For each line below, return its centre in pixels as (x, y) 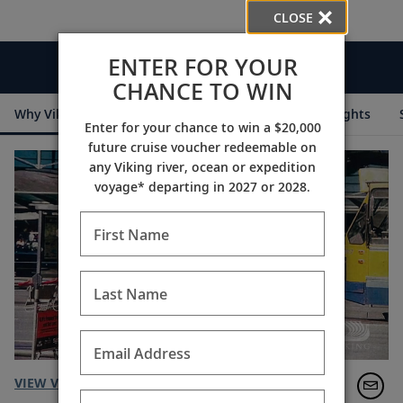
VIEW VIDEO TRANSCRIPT (92, 382)
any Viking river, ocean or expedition (202, 166)
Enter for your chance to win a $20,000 (202, 127)
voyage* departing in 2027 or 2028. (202, 186)
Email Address (142, 353)
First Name (131, 234)
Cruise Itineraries (164, 114)
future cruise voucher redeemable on (202, 147)
